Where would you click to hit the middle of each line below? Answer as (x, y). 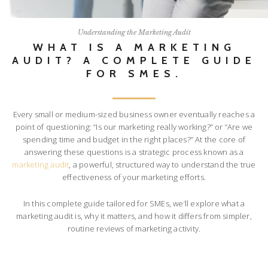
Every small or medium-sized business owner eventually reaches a (134, 115)
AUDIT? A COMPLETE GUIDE (134, 60)
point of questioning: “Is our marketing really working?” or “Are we (134, 127)
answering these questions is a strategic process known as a (134, 152)
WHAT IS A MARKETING (134, 47)
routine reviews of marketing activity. (134, 229)
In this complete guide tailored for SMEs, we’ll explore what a (134, 204)
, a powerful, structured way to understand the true (162, 165)
